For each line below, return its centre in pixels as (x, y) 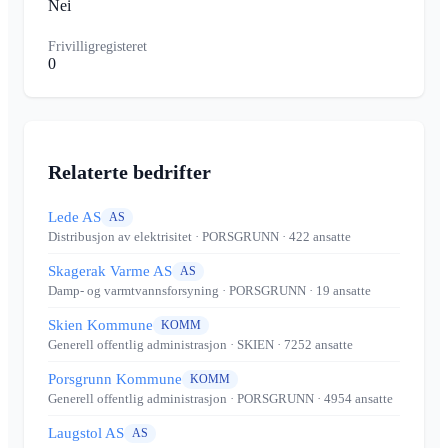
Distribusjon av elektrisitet (120, 237)
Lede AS (74, 217)
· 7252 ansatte (313, 345)
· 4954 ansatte (353, 399)
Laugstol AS (86, 433)
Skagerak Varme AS (110, 271)
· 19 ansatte (338, 291)
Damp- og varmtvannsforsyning (133, 291)
